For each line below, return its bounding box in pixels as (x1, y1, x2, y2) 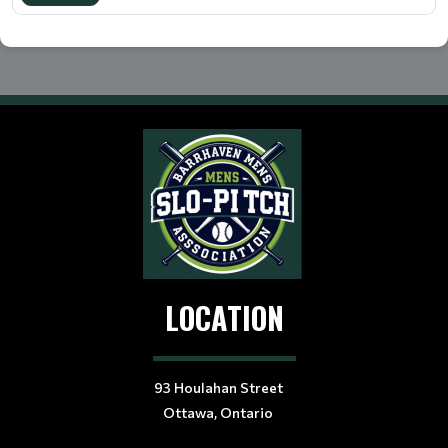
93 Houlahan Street (153, 379, 283, 396)
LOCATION (164, 295, 284, 340)
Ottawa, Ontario (163, 404, 273, 421)
